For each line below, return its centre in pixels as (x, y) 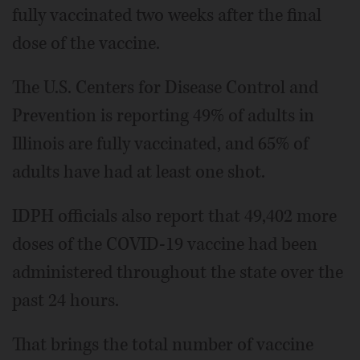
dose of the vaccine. (86, 44)
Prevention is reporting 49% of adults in (163, 116)
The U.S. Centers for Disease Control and (165, 88)
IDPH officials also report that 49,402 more (174, 217)
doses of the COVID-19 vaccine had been (165, 245)
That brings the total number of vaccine (163, 345)
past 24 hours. (65, 301)
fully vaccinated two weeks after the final (167, 16)
